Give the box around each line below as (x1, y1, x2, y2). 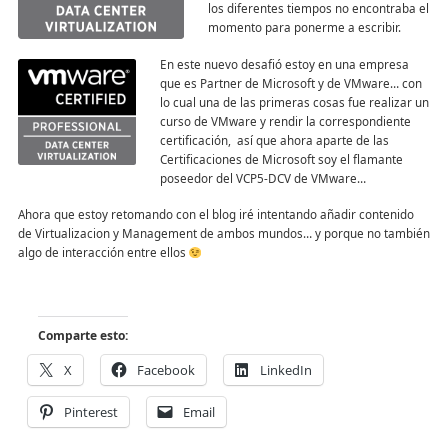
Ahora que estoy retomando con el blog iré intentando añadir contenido (17, 206, 414, 223)
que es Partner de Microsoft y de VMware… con (159, 74, 422, 91)
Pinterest (63, 403, 118, 422)
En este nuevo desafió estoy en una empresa (159, 55, 409, 72)
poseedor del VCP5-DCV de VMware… (159, 169, 366, 186)
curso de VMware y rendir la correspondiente (159, 112, 411, 129)
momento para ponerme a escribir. (207, 19, 401, 36)
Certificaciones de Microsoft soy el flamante (159, 150, 403, 167)
